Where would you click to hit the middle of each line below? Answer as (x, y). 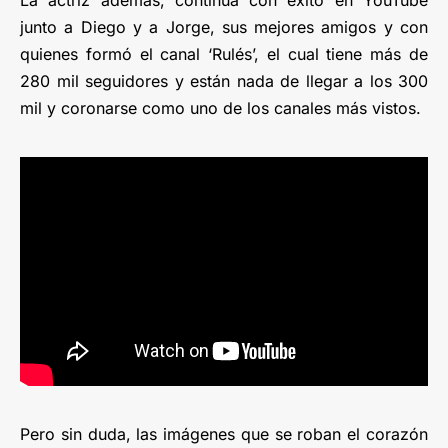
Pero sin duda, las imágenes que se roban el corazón (224, 434)
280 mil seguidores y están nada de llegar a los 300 (224, 80)
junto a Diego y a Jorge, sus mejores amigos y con (224, 26)
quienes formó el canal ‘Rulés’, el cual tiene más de (224, 53)
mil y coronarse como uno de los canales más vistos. (220, 107)
